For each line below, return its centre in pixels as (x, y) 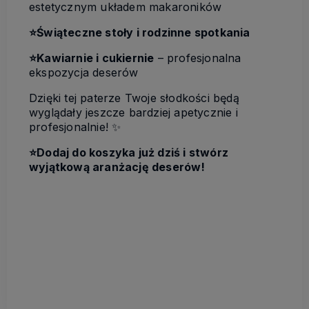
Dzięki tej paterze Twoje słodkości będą (134, 98)
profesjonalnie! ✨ (75, 127)
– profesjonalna (198, 58)
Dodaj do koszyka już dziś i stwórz (133, 153)
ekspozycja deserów (84, 73)
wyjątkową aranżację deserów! (117, 167)
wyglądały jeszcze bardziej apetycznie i (133, 113)
